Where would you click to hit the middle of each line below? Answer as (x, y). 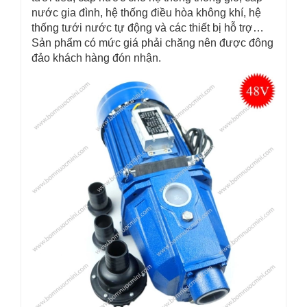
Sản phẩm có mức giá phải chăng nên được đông (152, 43)
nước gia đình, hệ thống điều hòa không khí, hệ (146, 13)
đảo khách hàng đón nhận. (96, 58)
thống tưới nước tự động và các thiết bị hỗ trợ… (148, 28)
